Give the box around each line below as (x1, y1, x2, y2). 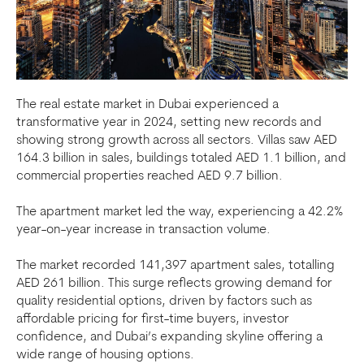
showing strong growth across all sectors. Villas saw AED (16, 134, 337, 147)
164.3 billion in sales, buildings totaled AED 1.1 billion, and (16, 152, 346, 165)
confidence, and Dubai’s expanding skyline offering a (16, 331, 323, 344)
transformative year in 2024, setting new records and (16, 116, 322, 129)
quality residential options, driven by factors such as (16, 295, 312, 308)
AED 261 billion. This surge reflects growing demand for (16, 277, 332, 290)
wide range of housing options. (16, 349, 194, 362)
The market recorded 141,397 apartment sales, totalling (16, 259, 335, 272)
